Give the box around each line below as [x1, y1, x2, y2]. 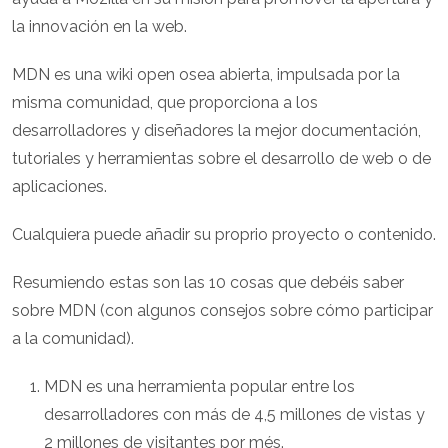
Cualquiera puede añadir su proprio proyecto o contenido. [12, 225, 436, 245]
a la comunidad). [12, 329, 134, 349]
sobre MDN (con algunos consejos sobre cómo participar [12, 301, 433, 321]
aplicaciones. [12, 177, 107, 197]
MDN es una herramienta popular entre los [44, 377, 355, 397]
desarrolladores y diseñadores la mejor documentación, [12, 121, 421, 141]
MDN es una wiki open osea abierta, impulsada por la [12, 65, 400, 85]
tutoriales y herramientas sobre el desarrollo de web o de [12, 149, 431, 169]
